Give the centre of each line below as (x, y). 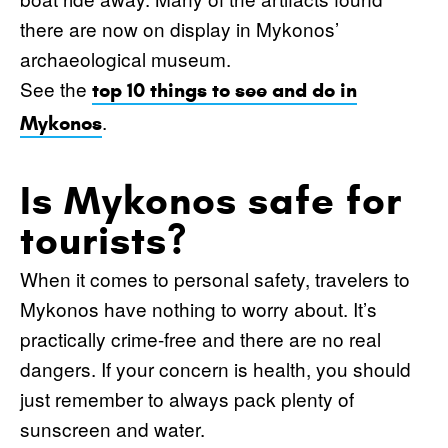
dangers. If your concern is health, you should (215, 368)
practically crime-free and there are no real (200, 338)
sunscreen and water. (112, 428)
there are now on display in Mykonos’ (179, 28)
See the (56, 88)
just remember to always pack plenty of (187, 398)
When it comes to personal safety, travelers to (215, 278)
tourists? (103, 240)
